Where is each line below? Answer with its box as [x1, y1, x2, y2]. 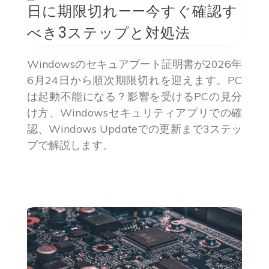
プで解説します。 [26, 138, 113, 153]
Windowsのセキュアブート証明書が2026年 [26, 57, 243, 71]
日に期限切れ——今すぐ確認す [26, 1, 238, 22]
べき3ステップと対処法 [26, 23, 190, 43]
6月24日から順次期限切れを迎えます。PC [26, 73, 243, 88]
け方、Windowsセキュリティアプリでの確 [26, 106, 243, 120]
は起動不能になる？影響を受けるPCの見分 [26, 89, 243, 104]
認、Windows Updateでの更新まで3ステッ [26, 122, 243, 136]
